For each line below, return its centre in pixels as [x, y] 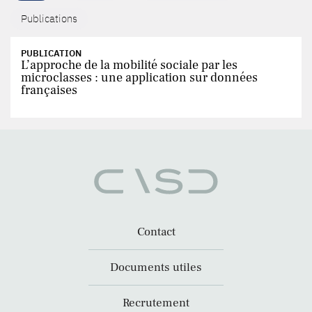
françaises [49, 90]
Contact [156, 232]
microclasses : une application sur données [139, 78]
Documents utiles [156, 268]
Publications [49, 18]
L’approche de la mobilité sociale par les [129, 65]
